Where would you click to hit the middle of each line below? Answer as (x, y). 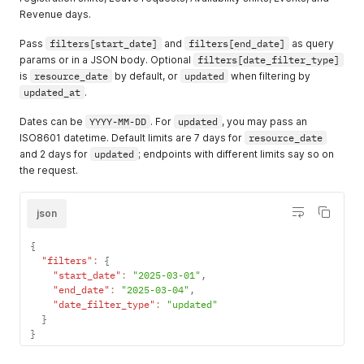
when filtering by (269, 76)
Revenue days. (55, 14)
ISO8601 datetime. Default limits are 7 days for (132, 138)
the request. (49, 170)
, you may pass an (264, 121)
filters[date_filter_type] (269, 60)
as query (312, 43)
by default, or (146, 76)
